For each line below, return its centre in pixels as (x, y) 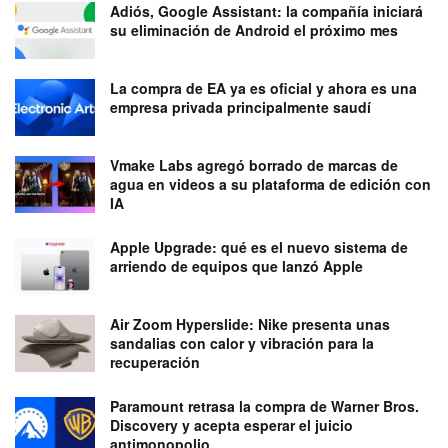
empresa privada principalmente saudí (240, 106)
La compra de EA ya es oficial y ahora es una (263, 87)
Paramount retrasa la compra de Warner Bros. (264, 406)
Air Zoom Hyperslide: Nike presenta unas (250, 324)
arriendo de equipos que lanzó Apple (236, 265)
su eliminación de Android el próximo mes (254, 29)
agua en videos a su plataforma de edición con (270, 183)
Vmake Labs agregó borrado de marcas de (254, 164)
